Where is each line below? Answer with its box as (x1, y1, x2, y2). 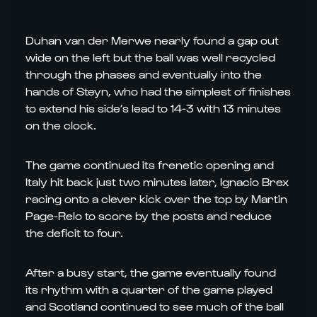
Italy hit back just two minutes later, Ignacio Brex (25, 175, 289, 188)
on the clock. (25, 118, 96, 132)
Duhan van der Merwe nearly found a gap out (25, 33, 279, 47)
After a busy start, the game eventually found (25, 265, 276, 279)
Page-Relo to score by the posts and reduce (25, 209, 272, 222)
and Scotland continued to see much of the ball (25, 299, 284, 313)
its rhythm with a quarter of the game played (25, 282, 272, 296)
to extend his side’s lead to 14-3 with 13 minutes (25, 101, 281, 115)
